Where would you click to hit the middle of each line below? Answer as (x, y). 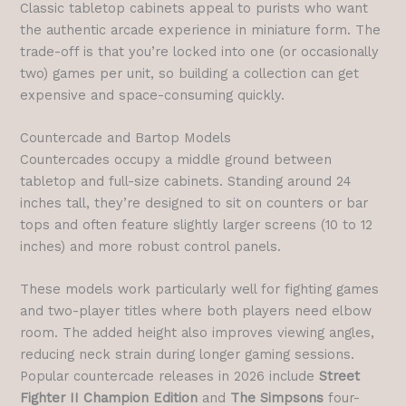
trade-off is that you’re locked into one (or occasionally (200, 51)
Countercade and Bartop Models (126, 137)
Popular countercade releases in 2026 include (170, 377)
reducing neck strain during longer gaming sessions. (188, 355)
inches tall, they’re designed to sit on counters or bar (194, 203)
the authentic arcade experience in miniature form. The (201, 29)
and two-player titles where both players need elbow (196, 311)
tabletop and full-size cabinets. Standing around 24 (186, 181)
